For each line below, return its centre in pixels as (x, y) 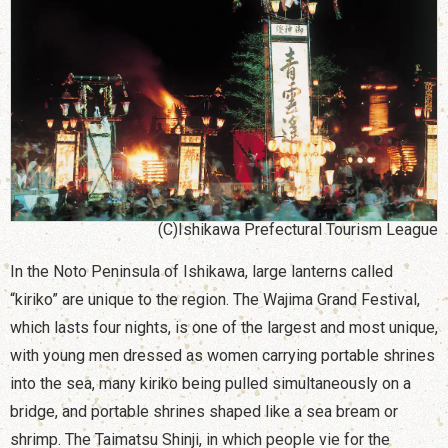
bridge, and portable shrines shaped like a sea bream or (204, 411)
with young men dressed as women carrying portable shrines (222, 355)
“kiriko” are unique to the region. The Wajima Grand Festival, (215, 299)
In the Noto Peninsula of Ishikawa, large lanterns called (201, 271)
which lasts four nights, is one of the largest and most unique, (224, 327)
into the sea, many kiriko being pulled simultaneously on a (210, 383)
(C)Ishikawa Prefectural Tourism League (298, 229)
